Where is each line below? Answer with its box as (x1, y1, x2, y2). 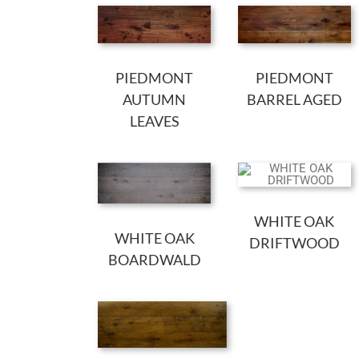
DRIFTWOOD (248, 233, 340, 252)
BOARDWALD (107, 250, 201, 268)
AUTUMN (123, 90, 187, 108)
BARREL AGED (246, 90, 342, 108)
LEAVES (129, 111, 179, 130)
